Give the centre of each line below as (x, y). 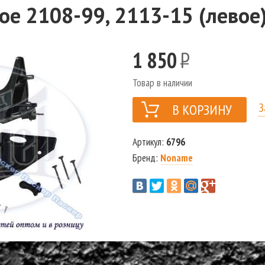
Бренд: (146, 158)
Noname (176, 158)
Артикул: (149, 142)
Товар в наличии (162, 83)
